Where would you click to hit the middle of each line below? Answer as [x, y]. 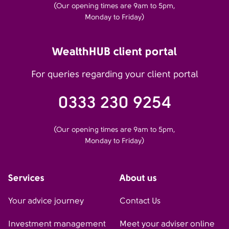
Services [26, 178]
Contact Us [140, 201]
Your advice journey [46, 201]
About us [138, 178]
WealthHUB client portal [114, 51]
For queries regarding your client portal [114, 74]
